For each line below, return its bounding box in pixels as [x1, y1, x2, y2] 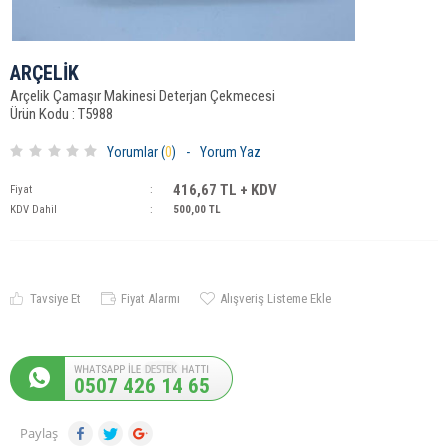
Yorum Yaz [200, 143, 261, 160]
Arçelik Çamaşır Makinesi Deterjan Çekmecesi [10, 86, 275, 105]
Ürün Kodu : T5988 [10, 104, 113, 123]
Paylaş [20, 423, 58, 442]
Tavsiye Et [30, 290, 81, 306]
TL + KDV [217, 180, 277, 199]
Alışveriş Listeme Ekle [220, 290, 331, 306]
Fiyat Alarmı [121, 290, 180, 306]
